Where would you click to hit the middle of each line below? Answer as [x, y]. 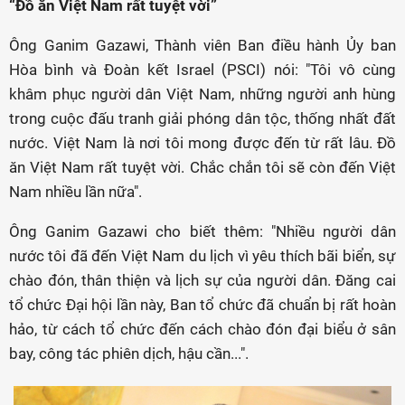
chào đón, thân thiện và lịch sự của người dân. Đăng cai [202, 280]
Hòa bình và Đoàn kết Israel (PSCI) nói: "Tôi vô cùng [202, 70]
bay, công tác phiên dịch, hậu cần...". [129, 353]
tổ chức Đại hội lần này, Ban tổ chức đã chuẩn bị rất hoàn [202, 305]
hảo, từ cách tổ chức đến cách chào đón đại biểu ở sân [202, 329]
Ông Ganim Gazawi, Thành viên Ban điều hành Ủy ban [202, 45]
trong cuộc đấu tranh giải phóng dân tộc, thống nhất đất [202, 118]
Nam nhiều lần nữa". [75, 192]
